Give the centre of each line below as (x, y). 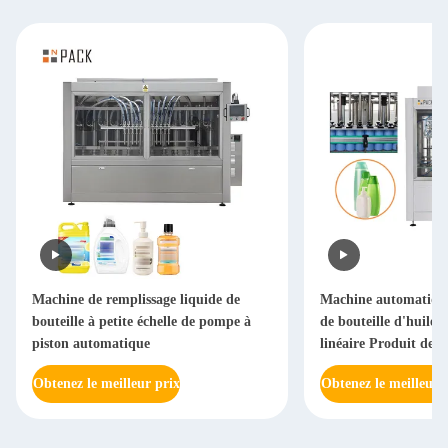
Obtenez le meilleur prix (106, 383)
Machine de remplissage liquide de (136, 299)
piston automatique (91, 343)
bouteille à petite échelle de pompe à (141, 321)
